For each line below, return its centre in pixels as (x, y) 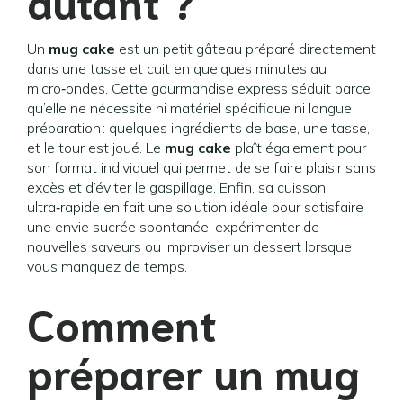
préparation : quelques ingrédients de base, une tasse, (198, 128)
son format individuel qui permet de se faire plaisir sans (201, 167)
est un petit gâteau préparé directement (246, 49)
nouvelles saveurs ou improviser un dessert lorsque (189, 246)
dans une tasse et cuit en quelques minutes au (177, 68)
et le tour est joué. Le (96, 148)
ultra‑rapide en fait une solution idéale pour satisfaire (195, 207)
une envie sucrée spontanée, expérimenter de (173, 227)
